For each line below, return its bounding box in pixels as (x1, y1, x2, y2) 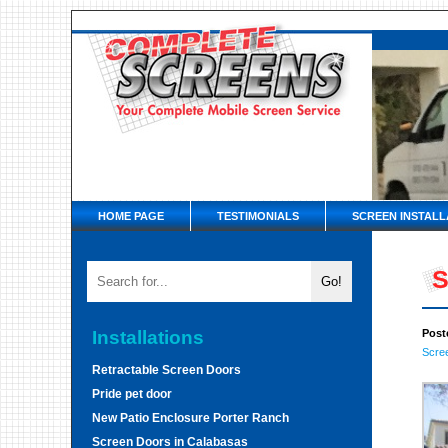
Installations (92, 327, 204, 348)
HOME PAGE (98, 210, 164, 222)
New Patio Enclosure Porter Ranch (92, 411, 289, 425)
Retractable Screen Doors (92, 363, 241, 377)
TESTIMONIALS (217, 210, 299, 222)
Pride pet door (92, 387, 172, 401)
